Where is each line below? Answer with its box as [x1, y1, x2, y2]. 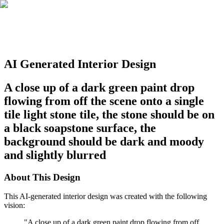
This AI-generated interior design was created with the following [4, 192, 207, 201]
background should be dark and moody [4, 134, 204, 148]
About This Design [4, 171, 80, 182]
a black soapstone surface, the [4, 121, 156, 134]
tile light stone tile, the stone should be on [4, 107, 214, 121]
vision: [4, 201, 25, 210]
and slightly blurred [4, 148, 106, 161]
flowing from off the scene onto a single [4, 94, 204, 107]
